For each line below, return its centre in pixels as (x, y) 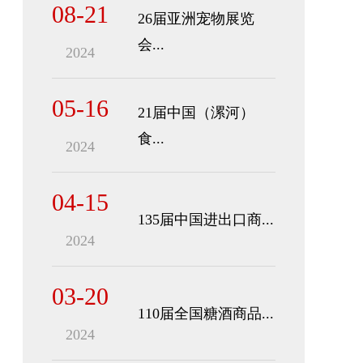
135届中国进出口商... (206, 219)
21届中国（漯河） (196, 112)
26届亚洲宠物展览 (196, 18)
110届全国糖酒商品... (206, 313)
